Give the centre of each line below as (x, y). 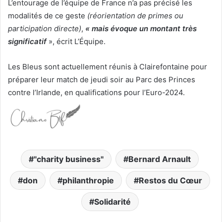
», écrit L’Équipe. (77, 41)
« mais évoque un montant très (141, 28)
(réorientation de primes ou (135, 15)
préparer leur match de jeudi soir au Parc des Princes (102, 79)
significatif (28, 41)
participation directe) (45, 28)
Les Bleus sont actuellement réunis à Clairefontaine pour (108, 66)
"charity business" (69, 159)
